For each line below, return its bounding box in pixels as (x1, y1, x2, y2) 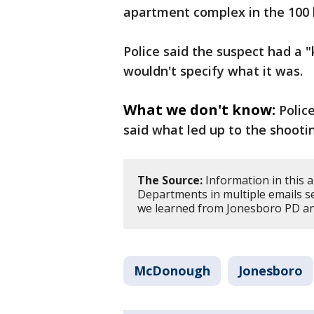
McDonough (134, 262, 210, 279)
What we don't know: (123, 100, 275, 119)
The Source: (137, 172, 203, 188)
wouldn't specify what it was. (123, 62, 306, 79)
